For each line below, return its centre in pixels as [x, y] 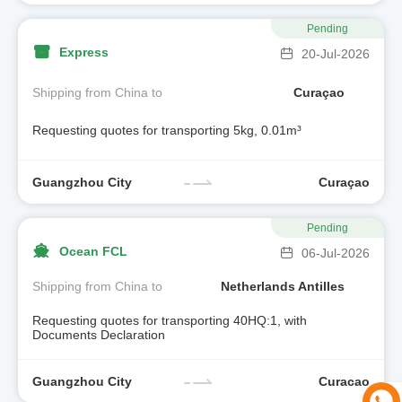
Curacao [344, 381]
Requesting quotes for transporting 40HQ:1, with [170, 320]
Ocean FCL [93, 251]
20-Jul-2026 [336, 54]
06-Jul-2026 [336, 253]
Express [84, 52]
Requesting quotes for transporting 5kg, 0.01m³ [167, 131]
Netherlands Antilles [283, 287]
